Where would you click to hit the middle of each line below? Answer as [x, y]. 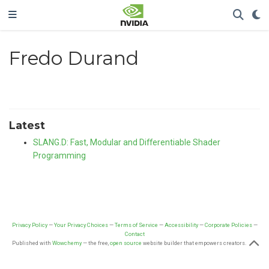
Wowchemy [67, 243]
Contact [134, 234]
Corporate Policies [228, 225]
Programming [59, 156]
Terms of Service [136, 225]
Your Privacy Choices [81, 225]
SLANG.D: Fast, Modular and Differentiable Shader [127, 143]
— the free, [95, 243]
